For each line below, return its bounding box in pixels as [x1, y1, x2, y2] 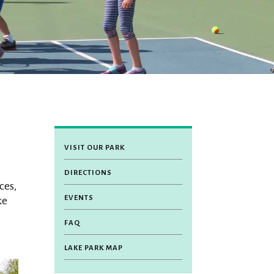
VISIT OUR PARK [64, 143, 125, 152]
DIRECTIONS [64, 168, 113, 177]
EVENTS [64, 193, 94, 202]
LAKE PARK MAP [64, 243, 124, 252]
